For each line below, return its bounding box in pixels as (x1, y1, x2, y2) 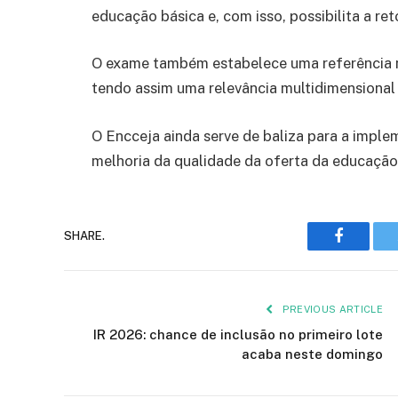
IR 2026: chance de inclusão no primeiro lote (93, 326, 383, 342)
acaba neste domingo (242, 346, 383, 362)
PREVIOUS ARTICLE (279, 303, 383, 314)
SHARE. (64, 229, 105, 243)
